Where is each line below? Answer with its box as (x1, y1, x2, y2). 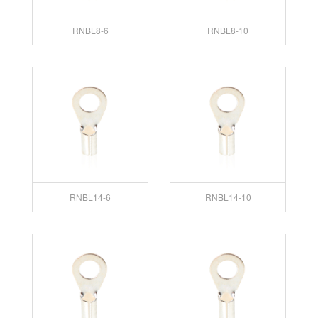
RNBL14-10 (204, 190, 251, 203)
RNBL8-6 (72, 23, 109, 36)
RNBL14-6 (70, 190, 111, 203)
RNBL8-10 (207, 23, 248, 36)
